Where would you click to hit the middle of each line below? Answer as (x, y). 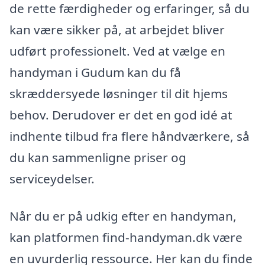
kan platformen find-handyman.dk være (126, 237)
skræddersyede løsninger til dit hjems (119, 93)
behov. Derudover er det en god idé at (121, 114)
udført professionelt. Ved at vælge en (117, 51)
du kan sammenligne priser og (98, 157)
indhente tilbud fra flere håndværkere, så (130, 136)
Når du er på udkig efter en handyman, (123, 216)
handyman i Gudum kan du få (95, 72)
